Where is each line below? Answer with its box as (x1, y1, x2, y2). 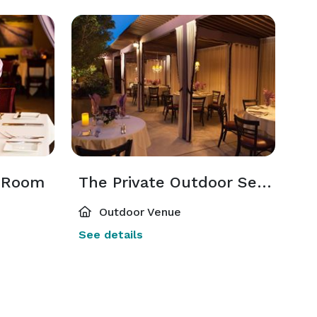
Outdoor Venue (95, 205, 181, 219)
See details (78, 228, 143, 241)
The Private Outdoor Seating (256, 173, 272, 191)
